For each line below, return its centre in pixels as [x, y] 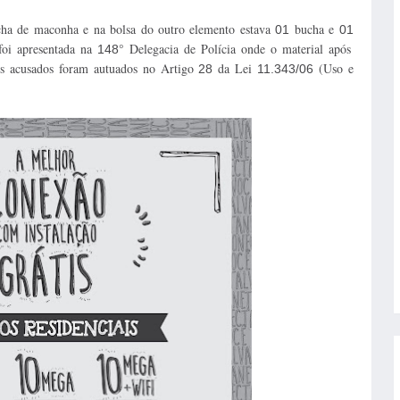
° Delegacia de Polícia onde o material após [235, 48]
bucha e [314, 29]
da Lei [235, 68]
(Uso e [333, 68]
